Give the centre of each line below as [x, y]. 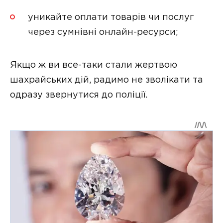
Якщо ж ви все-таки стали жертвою [94, 65]
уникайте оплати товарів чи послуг [111, 17]
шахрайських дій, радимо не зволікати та [107, 80]
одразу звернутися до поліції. [79, 95]
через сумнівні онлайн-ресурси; [103, 32]
